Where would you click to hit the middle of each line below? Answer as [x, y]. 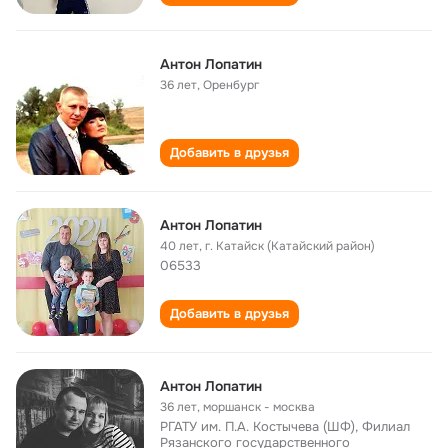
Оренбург [231, 85]
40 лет [179, 246]
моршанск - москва [259, 407]
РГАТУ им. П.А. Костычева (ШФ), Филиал [285, 426]
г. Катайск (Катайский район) [290, 246]
